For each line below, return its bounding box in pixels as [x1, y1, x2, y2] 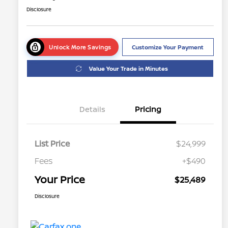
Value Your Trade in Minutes [89, 65, 168, 73]
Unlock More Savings [49, 43, 111, 51]
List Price [35, 138, 70, 150]
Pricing [135, 104, 161, 115]
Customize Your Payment [132, 43, 204, 51]
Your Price [35, 173, 85, 187]
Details [79, 104, 105, 115]
